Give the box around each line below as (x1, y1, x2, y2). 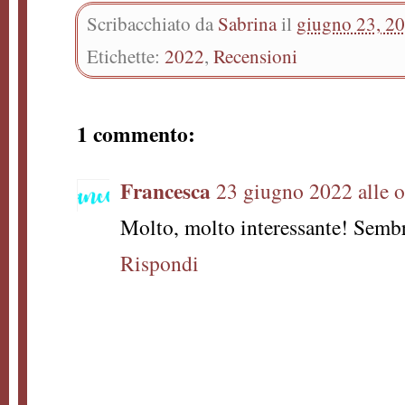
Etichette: (87, 42, 165, 69)
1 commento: (77, 118, 195, 149)
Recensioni (213, 42, 297, 69)
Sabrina (218, 11, 277, 36)
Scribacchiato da (87, 11, 218, 36)
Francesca (120, 174, 211, 206)
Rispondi (120, 248, 199, 278)
